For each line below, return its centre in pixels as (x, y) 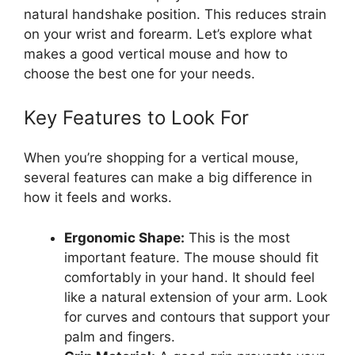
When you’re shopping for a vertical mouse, (161, 158)
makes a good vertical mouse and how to (156, 53)
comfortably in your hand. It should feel (189, 277)
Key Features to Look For (136, 118)
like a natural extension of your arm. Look (196, 297)
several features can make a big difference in (168, 178)
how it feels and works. (98, 198)
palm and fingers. (120, 336)
